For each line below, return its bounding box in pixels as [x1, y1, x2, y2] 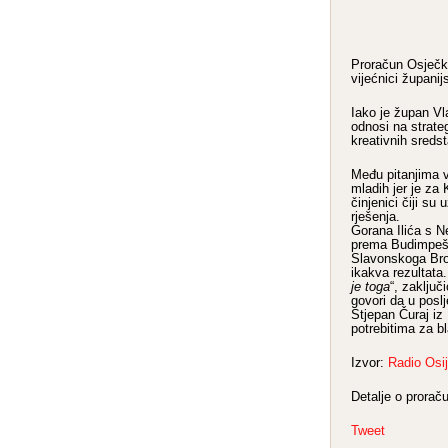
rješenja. [351, 209, 400, 224]
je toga [351, 279, 390, 294]
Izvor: [351, 355, 388, 370]
